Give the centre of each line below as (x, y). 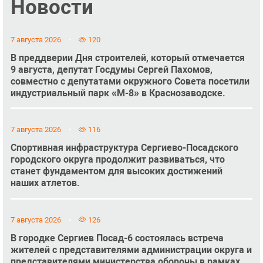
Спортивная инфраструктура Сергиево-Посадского (124, 148)
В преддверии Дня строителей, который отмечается (127, 58)
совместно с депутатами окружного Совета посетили (130, 81)
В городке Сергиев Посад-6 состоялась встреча (117, 238)
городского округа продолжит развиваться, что (117, 160)
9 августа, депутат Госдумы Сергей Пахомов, (111, 69)
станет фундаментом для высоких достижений (116, 171)
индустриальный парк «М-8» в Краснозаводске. (118, 93)
